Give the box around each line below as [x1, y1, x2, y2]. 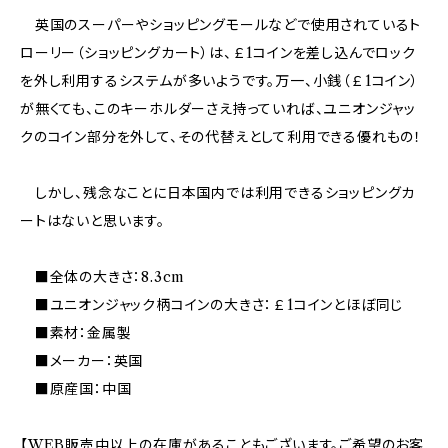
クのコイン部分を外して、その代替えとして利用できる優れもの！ [20, 128, 422, 146]
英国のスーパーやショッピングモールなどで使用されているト [20, 16, 422, 34]
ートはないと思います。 [20, 212, 165, 230]
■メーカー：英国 [20, 352, 144, 370]
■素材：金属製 [20, 324, 132, 342]
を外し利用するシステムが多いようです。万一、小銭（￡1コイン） [20, 72, 419, 90]
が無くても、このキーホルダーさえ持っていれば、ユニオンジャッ [20, 100, 417, 118]
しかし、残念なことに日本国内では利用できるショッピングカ [20, 184, 416, 202]
